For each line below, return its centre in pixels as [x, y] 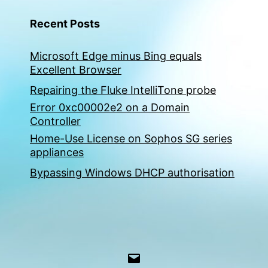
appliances [57, 153]
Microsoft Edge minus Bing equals [116, 56]
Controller [55, 121]
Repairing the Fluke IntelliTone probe [123, 90]
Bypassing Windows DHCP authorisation [132, 173]
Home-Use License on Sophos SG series [131, 139]
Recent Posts [65, 24]
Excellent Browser [76, 70]
